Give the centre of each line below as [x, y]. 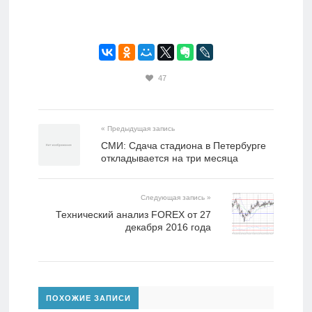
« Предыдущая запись [138, 129]
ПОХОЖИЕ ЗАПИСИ [88, 298]
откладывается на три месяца [169, 158]
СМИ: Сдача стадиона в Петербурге [183, 146]
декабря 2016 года [169, 227]
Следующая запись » [176, 198]
